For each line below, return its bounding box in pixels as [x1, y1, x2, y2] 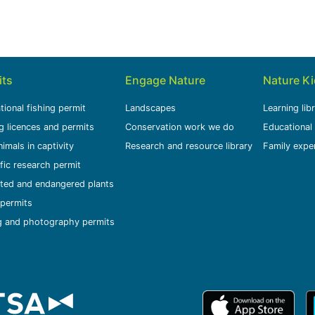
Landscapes [124, 103, 176, 113]
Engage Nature [124, 73, 205, 87]
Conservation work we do [124, 122, 234, 132]
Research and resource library [124, 141, 252, 151]
